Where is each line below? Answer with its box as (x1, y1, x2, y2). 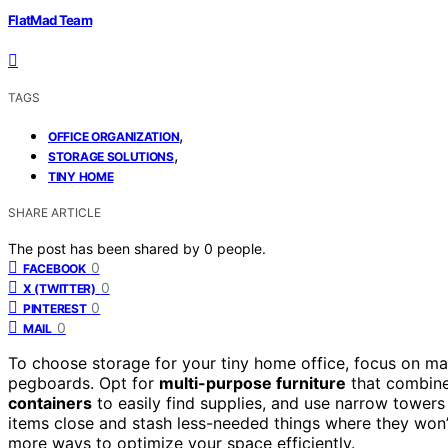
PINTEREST (23, 300, 87, 316)
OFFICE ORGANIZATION (48, 128, 180, 144)
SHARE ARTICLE (8, 204, 101, 220)
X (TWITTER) (23, 280, 96, 296)
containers (8, 392, 92, 413)
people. (217, 239, 266, 257)
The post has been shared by (8, 239, 204, 257)
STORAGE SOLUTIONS (48, 148, 174, 164)
